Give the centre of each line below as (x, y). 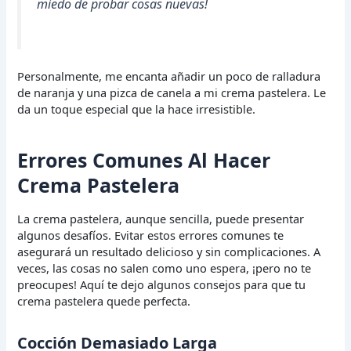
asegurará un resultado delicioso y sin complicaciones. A (169, 252)
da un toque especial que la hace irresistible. (137, 109)
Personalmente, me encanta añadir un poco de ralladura (169, 76)
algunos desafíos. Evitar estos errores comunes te (151, 235)
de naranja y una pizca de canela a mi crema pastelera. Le (172, 93)
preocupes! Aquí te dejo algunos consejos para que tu (162, 285)
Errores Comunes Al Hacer (144, 159)
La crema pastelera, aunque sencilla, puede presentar (161, 219)
